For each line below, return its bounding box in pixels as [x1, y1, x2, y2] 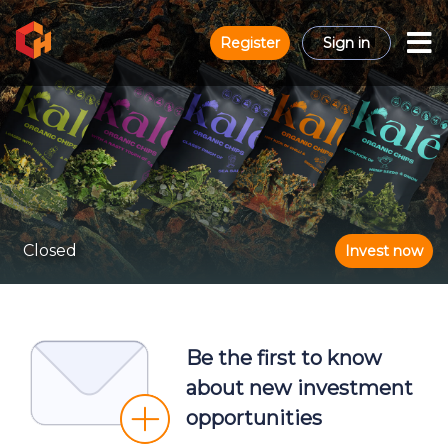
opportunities [186, 406, 322, 430]
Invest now [345, 242, 423, 260]
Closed [23, 241, 77, 260]
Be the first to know [186, 346, 382, 370]
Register [220, 34, 280, 52]
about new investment [186, 376, 413, 400]
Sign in [323, 34, 370, 52]
